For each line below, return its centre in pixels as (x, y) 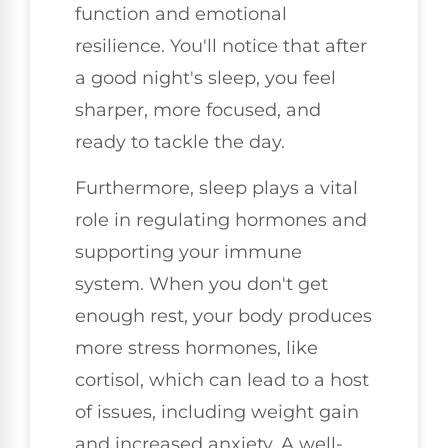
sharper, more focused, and (198, 109)
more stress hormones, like (196, 348)
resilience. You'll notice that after (221, 45)
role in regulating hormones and (221, 220)
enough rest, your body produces (223, 316)
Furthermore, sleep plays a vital (216, 188)
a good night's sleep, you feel (205, 77)
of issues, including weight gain (217, 412)
